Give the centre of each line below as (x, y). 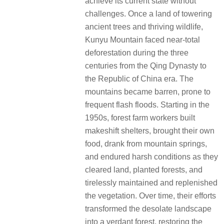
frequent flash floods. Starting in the (147, 104)
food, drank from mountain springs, (146, 143)
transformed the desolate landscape (148, 208)
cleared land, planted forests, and (144, 169)
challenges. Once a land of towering (148, 13)
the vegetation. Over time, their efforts (150, 195)
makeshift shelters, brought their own (150, 130)
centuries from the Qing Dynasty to (146, 65)
